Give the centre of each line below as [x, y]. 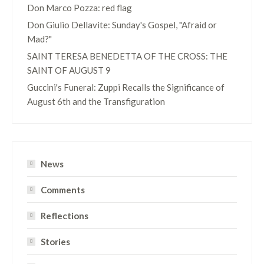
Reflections [65, 216]
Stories [55, 242]
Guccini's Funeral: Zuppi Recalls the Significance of [126, 87]
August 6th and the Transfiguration [96, 101]
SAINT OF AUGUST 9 [69, 70]
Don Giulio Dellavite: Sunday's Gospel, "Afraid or [122, 25]
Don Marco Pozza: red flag [80, 8]
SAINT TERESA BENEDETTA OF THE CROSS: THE [127, 56]
